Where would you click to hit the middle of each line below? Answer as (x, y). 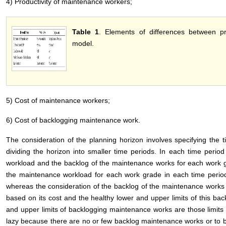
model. (83, 43)
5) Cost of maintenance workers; (58, 100)
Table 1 (86, 32)
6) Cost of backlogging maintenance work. (73, 120)
